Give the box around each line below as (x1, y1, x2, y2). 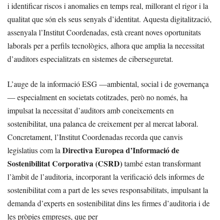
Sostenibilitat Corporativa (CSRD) (7, 157, 122, 169)
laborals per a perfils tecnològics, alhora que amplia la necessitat (7, 40, 204, 51)
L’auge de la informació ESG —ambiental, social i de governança (7, 78, 209, 89)
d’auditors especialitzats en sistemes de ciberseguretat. (7, 53, 173, 64)
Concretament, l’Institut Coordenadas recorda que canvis (7, 131, 183, 142)
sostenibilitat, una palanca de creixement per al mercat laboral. (7, 118, 198, 129)
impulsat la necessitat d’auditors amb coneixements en (7, 105, 174, 115)
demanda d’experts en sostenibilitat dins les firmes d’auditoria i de (7, 197, 210, 208)
